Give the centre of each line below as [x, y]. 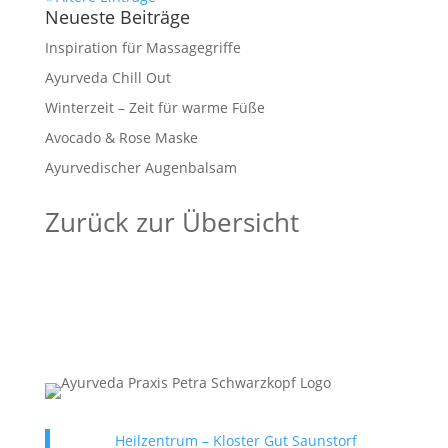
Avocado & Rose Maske [121, 137]
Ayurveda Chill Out [107, 77]
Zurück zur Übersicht [171, 222]
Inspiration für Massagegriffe [142, 47]
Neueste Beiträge [117, 17]
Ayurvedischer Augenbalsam [140, 167]
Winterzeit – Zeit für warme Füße [154, 107]
